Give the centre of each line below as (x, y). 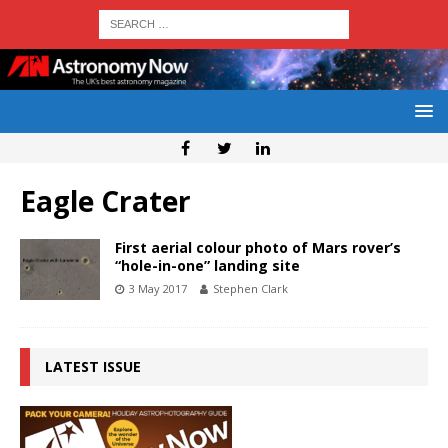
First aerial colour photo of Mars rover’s (258, 248)
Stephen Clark (250, 289)
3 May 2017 (158, 289)
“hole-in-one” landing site (207, 266)
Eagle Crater (105, 201)
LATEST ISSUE (93, 367)
